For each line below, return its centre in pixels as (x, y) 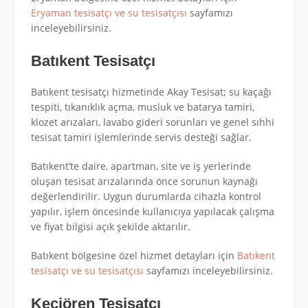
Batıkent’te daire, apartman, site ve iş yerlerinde (141, 166)
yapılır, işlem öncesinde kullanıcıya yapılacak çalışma (153, 211)
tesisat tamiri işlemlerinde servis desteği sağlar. (141, 137)
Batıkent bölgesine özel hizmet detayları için (134, 255)
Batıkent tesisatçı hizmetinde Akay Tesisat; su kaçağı (151, 91)
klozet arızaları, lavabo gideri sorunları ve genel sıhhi (153, 122)
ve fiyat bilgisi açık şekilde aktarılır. (111, 226)
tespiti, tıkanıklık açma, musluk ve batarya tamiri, (143, 107)
